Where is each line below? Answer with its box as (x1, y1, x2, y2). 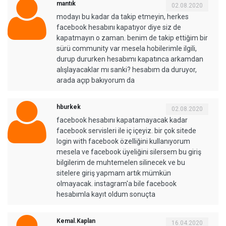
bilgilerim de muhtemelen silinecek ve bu (56, 158, 185, 166)
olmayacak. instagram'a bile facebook (56, 179, 177, 188)
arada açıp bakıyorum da (56, 76, 135, 84)
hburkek (56, 103, 81, 110)
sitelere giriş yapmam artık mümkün (56, 168, 171, 177)
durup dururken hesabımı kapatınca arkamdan (56, 54, 203, 63)
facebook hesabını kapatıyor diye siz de (56, 23, 181, 31)
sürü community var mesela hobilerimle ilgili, (56, 44, 197, 52)
